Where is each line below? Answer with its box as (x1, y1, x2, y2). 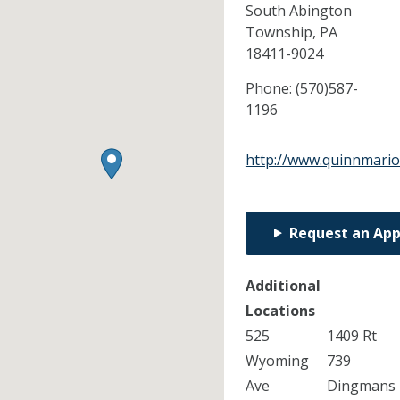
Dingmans (326, 375, 396, 396)
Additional (245, 275, 321, 296)
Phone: (245, 78, 296, 98)
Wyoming (245, 350, 309, 371)
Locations (245, 300, 315, 321)
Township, (245, 21, 320, 42)
